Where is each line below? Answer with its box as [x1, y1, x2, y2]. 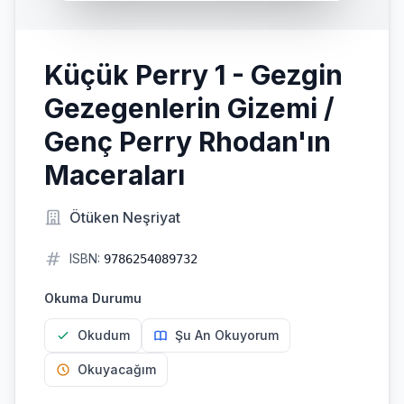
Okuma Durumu [44, 290, 142, 306]
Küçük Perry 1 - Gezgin [44, 59, 343, 91]
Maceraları [44, 159, 185, 191]
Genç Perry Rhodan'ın [44, 125, 331, 158]
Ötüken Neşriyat [69, 208, 180, 226]
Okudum [78, 327, 130, 343]
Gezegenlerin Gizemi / [44, 92, 335, 124]
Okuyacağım [78, 362, 156, 377]
